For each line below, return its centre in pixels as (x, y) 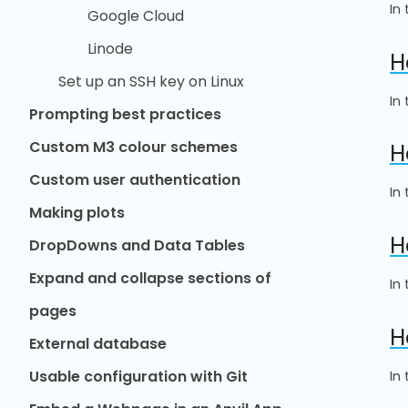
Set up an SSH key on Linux (151, 82)
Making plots (77, 213)
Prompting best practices (125, 114)
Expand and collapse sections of (150, 278)
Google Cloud (136, 16)
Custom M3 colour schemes (133, 147)
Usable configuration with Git (138, 377)
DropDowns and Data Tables (137, 245)
